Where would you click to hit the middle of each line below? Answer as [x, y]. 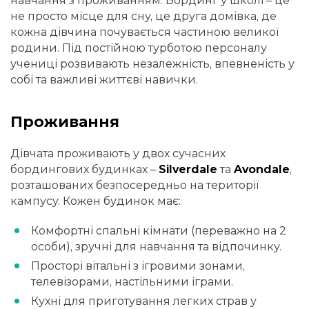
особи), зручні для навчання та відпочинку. [156, 246]
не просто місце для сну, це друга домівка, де [143, 16]
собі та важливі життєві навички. [104, 79]
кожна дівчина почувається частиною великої [145, 32]
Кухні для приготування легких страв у [144, 301]
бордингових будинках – [84, 170]
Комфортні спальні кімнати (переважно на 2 [159, 230]
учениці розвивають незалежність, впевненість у [152, 63]
